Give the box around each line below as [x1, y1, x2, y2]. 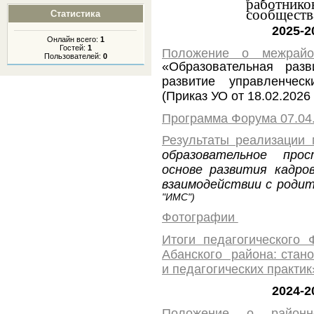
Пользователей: [43, 51, 103, 60]
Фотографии [161, 210, 238, 224]
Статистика [50, 8, 101, 19]
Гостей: [59, 43, 88, 52]
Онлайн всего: [46, 34, 100, 43]
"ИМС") [161, 192, 195, 203]
